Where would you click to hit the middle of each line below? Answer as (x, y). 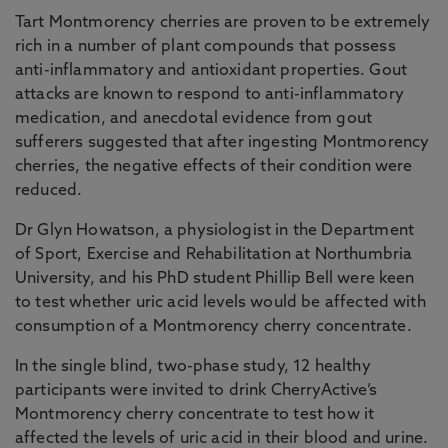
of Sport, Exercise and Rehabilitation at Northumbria (214, 255)
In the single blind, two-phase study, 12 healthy (193, 367)
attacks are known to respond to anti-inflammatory (209, 95)
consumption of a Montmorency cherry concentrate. (213, 327)
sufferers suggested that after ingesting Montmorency (222, 143)
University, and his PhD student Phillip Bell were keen (215, 279)
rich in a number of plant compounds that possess (205, 47)
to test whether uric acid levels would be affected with (220, 303)
